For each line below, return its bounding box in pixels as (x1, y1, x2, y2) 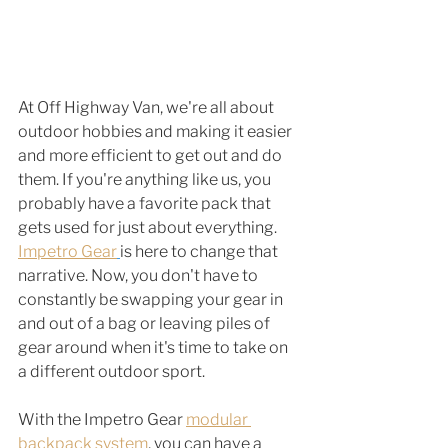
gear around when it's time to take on (18, 338, 291, 358)
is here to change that (120, 242, 281, 262)
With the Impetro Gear (18, 410, 186, 430)
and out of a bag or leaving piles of (18, 314, 273, 334)
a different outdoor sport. (18, 362, 208, 382)
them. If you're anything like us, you (18, 170, 274, 190)
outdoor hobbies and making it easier (18, 122, 295, 142)
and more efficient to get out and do (18, 146, 285, 166)
